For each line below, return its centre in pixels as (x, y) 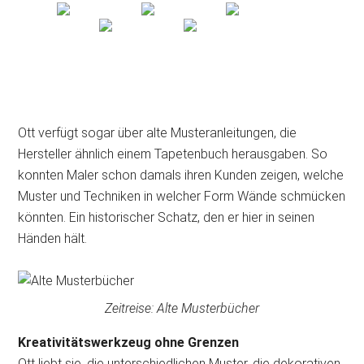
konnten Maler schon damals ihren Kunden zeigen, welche (181, 175)
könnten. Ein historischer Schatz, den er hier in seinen (167, 217)
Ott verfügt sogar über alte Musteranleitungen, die (158, 133)
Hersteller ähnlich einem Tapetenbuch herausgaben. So (173, 154)
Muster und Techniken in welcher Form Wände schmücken (182, 196)
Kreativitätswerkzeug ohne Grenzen (129, 342)
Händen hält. (53, 238)
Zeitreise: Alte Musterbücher (182, 308)
